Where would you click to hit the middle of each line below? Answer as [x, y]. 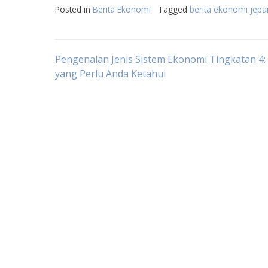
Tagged [174, 9]
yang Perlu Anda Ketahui [110, 74]
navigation [109, 96]
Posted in [74, 9]
